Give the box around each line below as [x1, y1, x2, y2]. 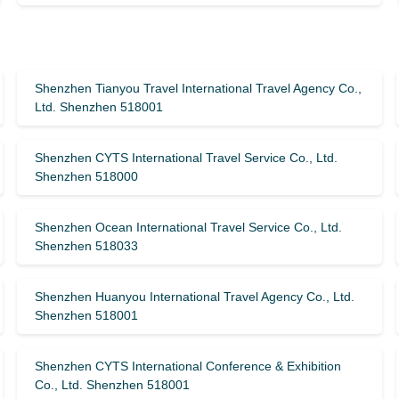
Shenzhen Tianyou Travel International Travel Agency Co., [34, 81, 362, 95]
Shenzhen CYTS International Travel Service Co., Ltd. [34, 151, 338, 165]
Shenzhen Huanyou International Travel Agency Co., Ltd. [34, 289, 354, 304]
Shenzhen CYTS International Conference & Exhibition [34, 359, 341, 373]
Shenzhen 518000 [34, 169, 138, 183]
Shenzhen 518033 [34, 239, 138, 253]
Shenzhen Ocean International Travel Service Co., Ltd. [34, 220, 342, 234]
